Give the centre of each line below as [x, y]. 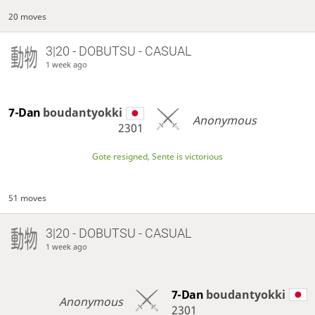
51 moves [28, 198]
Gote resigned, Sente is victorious [157, 156]
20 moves [28, 17]
